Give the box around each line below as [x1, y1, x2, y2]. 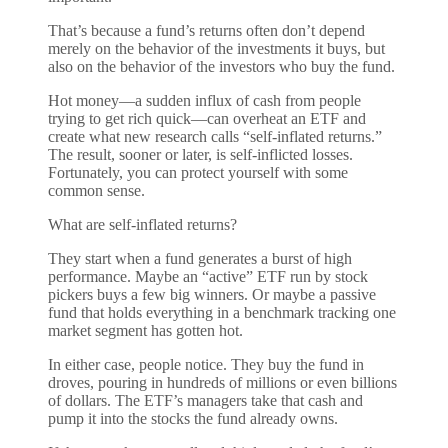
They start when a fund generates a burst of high [48, 249, 352, 267]
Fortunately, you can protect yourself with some [48, 163, 348, 181]
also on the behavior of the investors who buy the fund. [48, 57, 395, 75]
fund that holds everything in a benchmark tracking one [48, 303, 396, 321]
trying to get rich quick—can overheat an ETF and [48, 109, 366, 127]
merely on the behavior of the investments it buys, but [48, 39, 385, 57]
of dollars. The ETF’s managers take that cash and [48, 391, 363, 409]
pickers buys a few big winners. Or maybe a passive [48, 285, 376, 303]
